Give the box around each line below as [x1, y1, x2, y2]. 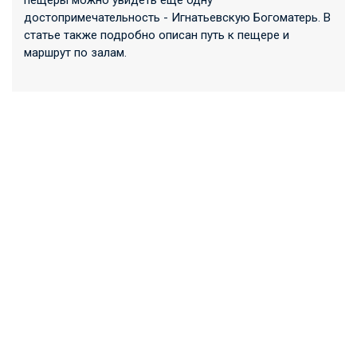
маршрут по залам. [24, 45, 127, 61]
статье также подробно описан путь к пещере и [24, 28, 289, 43]
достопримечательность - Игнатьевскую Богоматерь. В [24, 10, 331, 25]
